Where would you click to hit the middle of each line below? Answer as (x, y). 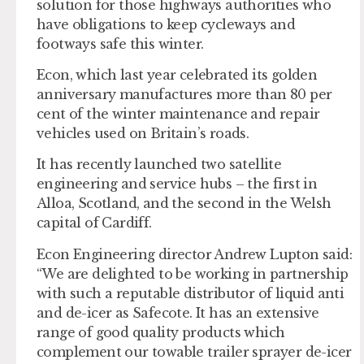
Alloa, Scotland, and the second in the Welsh (184, 204)
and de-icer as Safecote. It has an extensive (178, 312)
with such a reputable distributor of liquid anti (191, 293)
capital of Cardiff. (94, 223)
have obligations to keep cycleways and (166, 24)
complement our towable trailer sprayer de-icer (194, 351)
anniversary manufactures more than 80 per (184, 94)
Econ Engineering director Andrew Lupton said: (194, 254)
